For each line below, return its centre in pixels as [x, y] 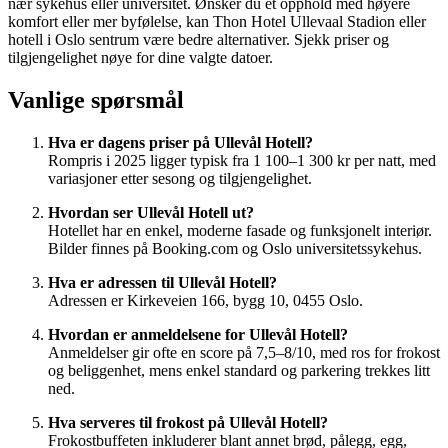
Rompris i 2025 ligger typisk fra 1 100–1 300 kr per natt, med [242, 160]
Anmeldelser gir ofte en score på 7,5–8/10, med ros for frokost [244, 352]
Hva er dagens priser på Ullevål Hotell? [180, 142]
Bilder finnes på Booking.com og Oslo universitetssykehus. [235, 248]
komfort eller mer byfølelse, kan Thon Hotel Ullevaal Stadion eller [217, 21]
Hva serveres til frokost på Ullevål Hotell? [188, 422]
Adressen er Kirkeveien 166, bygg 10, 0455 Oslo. [205, 300]
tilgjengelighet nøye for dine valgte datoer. [140, 57]
